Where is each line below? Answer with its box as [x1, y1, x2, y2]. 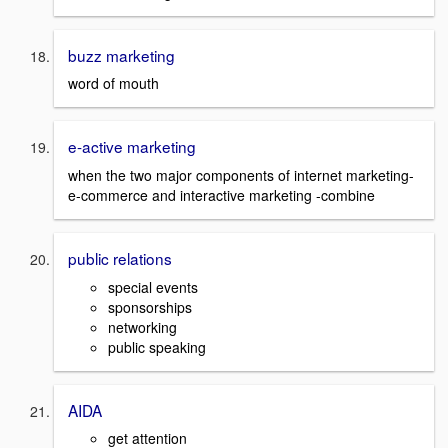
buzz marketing [68, 43, 175, 66]
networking [108, 316, 177, 337]
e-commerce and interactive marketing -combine [68, 185, 375, 206]
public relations [68, 247, 172, 270]
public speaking [108, 336, 206, 357]
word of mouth [68, 73, 159, 94]
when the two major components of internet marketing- [68, 165, 414, 186]
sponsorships [108, 296, 192, 317]
